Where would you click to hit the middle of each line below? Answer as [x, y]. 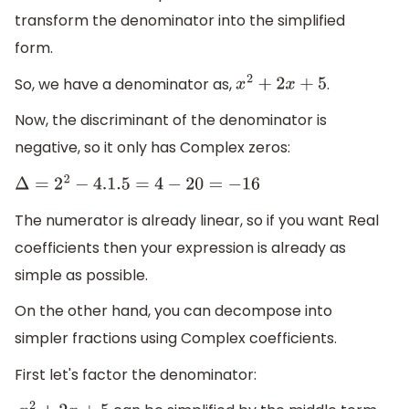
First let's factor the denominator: [136, 374]
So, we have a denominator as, [125, 84]
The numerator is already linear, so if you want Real [197, 220]
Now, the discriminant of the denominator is [171, 121]
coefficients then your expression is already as [180, 247]
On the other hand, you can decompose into [173, 311]
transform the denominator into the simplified [180, 21]
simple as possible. [81, 275]
